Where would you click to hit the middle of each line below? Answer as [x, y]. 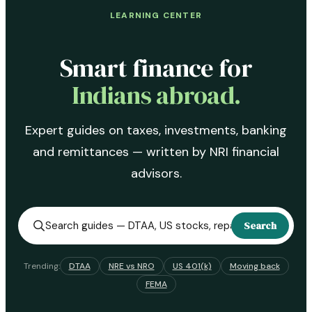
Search [260, 225]
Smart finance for [156, 68]
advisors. [156, 173]
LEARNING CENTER [156, 15]
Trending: [41, 266]
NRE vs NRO [131, 266]
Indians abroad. [156, 95]
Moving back [255, 266]
